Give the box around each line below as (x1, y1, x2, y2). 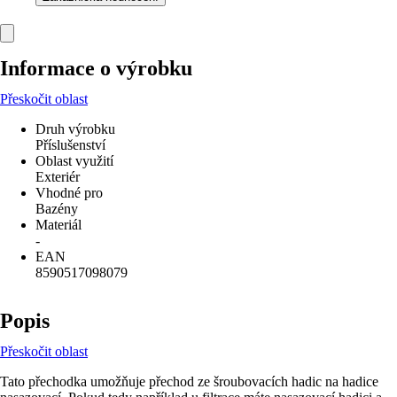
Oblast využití (35, 153, 113, 168)
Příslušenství (35, 137, 105, 152)
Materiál (35, 217, 82, 232)
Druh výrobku (35, 121, 115, 136)
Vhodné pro (35, 185, 103, 200)
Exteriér (35, 169, 80, 184)
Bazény (35, 201, 78, 216)
